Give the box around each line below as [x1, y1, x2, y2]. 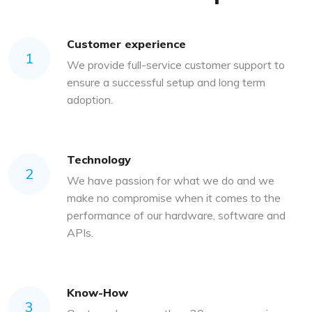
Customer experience [67, 37, 186, 52]
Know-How [67, 286, 128, 300]
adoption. [67, 93, 113, 107]
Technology [67, 153, 131, 167]
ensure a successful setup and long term [67, 75, 265, 90]
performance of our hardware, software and [67, 208, 286, 223]
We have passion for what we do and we [67, 173, 274, 188]
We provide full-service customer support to [67, 58, 285, 72]
